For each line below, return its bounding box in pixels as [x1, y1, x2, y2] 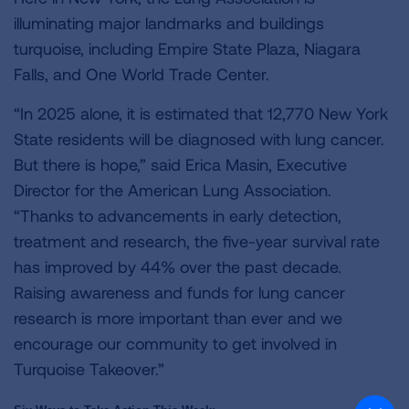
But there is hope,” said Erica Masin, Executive [14, 154, 347, 174]
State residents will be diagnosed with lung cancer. [14, 129, 384, 149]
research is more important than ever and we [14, 308, 342, 328]
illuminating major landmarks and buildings [14, 13, 324, 33]
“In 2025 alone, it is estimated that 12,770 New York [14, 103, 388, 123]
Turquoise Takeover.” [14, 359, 164, 379]
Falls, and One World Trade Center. [14, 64, 269, 84]
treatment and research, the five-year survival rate [14, 231, 380, 251]
